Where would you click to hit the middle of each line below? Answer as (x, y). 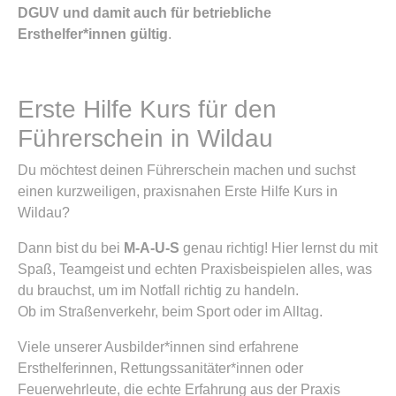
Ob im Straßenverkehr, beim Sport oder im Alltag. (170, 312)
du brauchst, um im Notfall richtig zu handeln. (158, 290)
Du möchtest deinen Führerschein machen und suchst (187, 170)
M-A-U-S (152, 248)
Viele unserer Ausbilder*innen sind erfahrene (158, 347)
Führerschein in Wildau (145, 138)
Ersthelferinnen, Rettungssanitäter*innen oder (160, 368)
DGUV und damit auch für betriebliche (145, 13)
